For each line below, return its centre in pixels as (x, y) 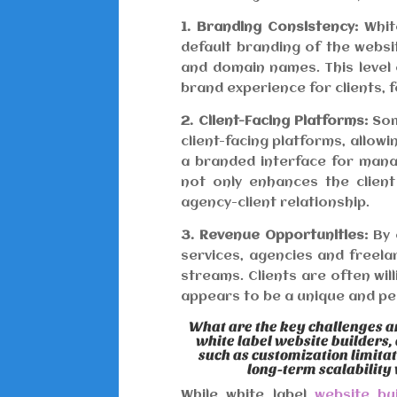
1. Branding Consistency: (270, 28)
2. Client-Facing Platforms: (275, 122)
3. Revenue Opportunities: (275, 236)
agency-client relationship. (276, 203)
